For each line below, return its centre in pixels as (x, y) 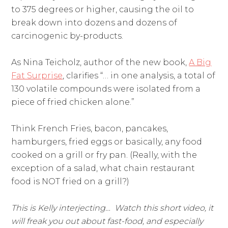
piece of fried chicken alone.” (73, 102)
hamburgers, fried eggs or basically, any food (107, 142)
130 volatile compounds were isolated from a (106, 89)
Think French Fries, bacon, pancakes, (90, 129)
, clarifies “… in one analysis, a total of (139, 76)
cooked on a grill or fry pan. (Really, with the (104, 155)
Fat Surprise (37, 76)
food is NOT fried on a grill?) (70, 182)
